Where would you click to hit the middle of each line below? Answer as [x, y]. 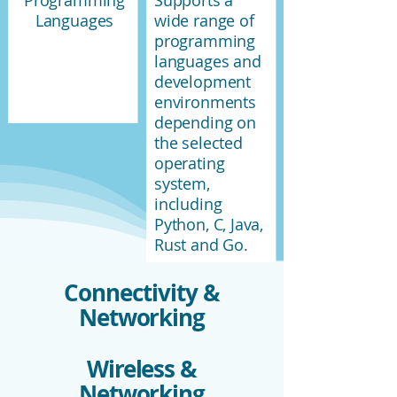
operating [190, 163]
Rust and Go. [201, 245]
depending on [205, 123]
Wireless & [142, 369]
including [188, 204]
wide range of [204, 21]
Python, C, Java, [209, 225]
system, [182, 184]
